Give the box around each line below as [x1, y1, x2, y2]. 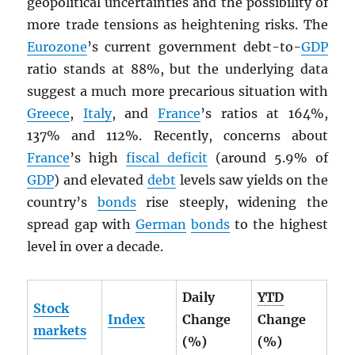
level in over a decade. [27, 238, 164, 254]
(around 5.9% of [208, 149, 328, 166]
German [135, 216, 186, 232]
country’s [27, 193, 97, 210]
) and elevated [54, 171, 147, 188]
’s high [70, 149, 127, 166]
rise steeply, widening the [136, 193, 328, 210]
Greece [27, 105, 71, 121]
